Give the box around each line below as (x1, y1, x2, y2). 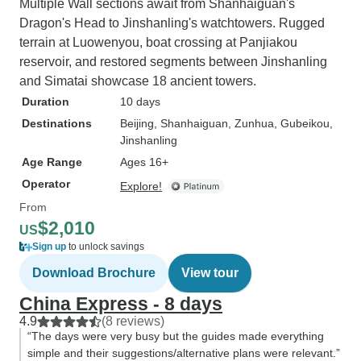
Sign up (32, 241, 66, 252)
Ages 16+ (120, 156, 168, 168)
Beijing (120, 117, 154, 130)
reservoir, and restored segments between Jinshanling (19, 55, 327, 68)
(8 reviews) (102, 314, 164, 328)
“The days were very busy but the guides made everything (27, 330, 324, 342)
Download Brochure (32, 266, 156, 280)
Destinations (22, 117, 92, 130)
